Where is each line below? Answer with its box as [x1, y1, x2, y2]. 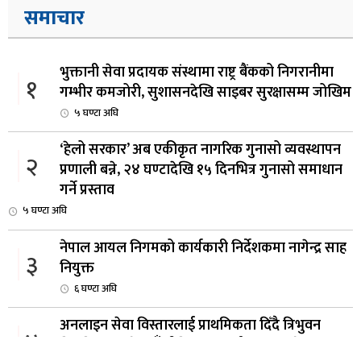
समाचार [24, 2, 85, 35]
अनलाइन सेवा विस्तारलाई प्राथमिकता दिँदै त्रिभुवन [60, 313, 321, 338]
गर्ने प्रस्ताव [60, 178, 114, 203]
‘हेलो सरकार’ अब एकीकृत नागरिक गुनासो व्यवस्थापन [60, 138, 341, 163]
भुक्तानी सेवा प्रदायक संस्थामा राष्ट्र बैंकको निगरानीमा [60, 60, 334, 85]
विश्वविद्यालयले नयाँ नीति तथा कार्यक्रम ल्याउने [60, 334, 301, 359]
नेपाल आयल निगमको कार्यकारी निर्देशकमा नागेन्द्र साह [60, 235, 346, 260]
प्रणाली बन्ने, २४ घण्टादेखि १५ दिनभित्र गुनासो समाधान [60, 158, 342, 183]
